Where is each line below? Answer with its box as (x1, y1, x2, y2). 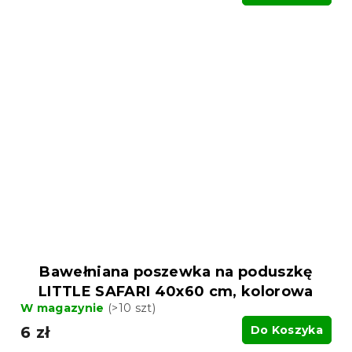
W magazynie (20, 300, 108, 315)
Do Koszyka (250, 322, 323, 337)
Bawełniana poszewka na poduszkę (39, 262, 313, 280)
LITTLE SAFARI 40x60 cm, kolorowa (38, 282, 313, 300)
